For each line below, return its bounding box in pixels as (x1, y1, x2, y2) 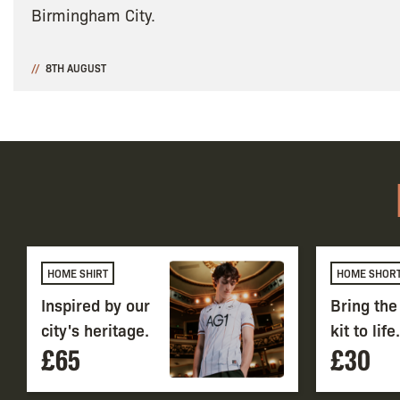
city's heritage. (41, 319, 149, 341)
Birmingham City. (31, 3, 155, 25)
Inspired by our (41, 294, 150, 316)
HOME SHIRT (47, 266, 108, 281)
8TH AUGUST (46, 61, 106, 76)
